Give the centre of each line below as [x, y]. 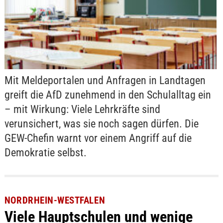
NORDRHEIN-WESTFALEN [55, 201]
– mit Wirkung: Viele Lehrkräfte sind [82, 109]
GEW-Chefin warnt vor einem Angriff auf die [98, 138]
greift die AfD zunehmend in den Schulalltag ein [108, 95]
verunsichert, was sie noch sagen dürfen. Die [101, 123]
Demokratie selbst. [45, 152]
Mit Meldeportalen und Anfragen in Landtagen [105, 80]
